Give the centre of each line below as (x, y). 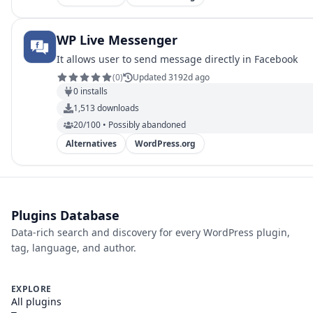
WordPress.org (165, 144)
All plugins (36, 301)
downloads (117, 108)
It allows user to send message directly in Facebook (177, 59)
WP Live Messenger (117, 40)
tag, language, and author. (74, 248)
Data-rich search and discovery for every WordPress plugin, (151, 232)
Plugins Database (65, 215)
